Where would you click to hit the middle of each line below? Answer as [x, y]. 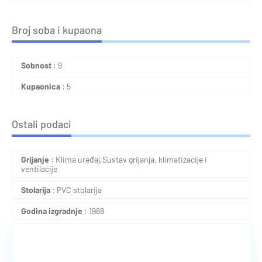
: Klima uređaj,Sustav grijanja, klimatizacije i [128, 159]
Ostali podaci [42, 124]
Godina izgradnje [52, 211]
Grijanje [35, 159]
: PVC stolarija [76, 189]
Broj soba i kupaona [57, 30]
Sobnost [36, 65]
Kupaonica [41, 86]
